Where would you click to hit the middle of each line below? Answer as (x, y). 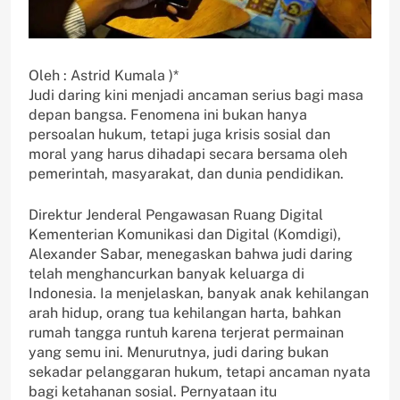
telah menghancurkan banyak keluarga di (167, 274)
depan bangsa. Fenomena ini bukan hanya (168, 115)
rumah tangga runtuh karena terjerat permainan (186, 333)
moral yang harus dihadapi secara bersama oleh (188, 154)
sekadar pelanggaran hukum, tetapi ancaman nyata (200, 372)
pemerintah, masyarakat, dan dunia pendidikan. (186, 174)
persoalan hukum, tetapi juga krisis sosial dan (179, 135)
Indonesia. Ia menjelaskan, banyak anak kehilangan (199, 294)
